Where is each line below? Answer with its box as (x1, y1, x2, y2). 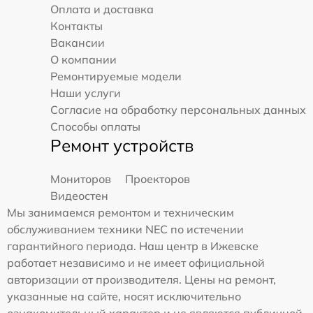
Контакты (50, 18, 103, 33)
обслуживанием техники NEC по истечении (7, 221, 244, 236)
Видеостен (50, 188, 108, 203)
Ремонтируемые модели (50, 68, 182, 83)
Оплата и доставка (50, 1, 154, 16)
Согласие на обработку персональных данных (50, 102, 306, 117)
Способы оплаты (50, 119, 140, 133)
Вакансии (50, 35, 105, 50)
